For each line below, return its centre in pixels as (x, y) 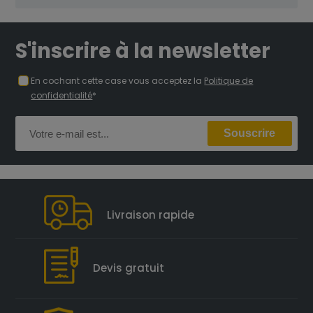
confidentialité (62, 95)
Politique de (229, 81)
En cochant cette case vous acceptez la (118, 81)
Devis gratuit (128, 268)
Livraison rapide (150, 215)
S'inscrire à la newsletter (143, 51)
